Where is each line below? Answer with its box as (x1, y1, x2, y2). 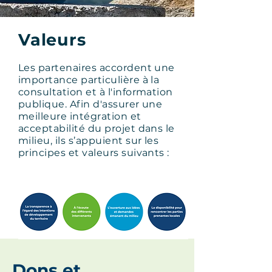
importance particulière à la (18, 74, 160, 86)
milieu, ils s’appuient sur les (18, 135, 159, 146)
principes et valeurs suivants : (18, 147, 169, 158)
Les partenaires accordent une (18, 62, 175, 73)
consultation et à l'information (18, 86, 173, 98)
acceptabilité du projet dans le (18, 123, 175, 134)
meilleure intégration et (18, 110, 141, 122)
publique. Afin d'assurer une (18, 98, 163, 110)
